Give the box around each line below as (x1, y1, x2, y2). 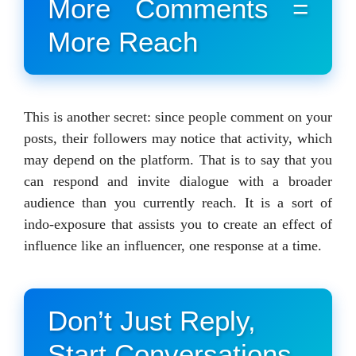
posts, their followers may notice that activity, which (24, 130, 332, 146)
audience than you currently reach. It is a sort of (24, 194, 332, 211)
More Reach (48, 25, 198, 57)
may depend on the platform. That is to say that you (24, 151, 332, 168)
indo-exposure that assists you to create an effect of (24, 215, 332, 232)
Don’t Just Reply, (48, 304, 256, 336)
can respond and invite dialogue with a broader (24, 172, 332, 189)
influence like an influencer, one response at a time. (24, 237, 322, 253)
